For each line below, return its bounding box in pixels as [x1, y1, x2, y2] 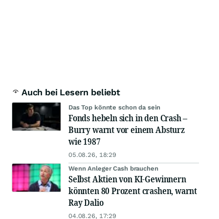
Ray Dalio [68, 197, 104, 209]
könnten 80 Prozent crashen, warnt [68, 185, 197, 197]
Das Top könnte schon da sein [68, 104, 161, 111]
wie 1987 [68, 135, 101, 148]
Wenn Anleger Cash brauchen [68, 165, 158, 173]
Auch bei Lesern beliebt [22, 87, 120, 98]
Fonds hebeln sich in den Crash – [68, 112, 188, 124]
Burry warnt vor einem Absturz [68, 124, 185, 136]
